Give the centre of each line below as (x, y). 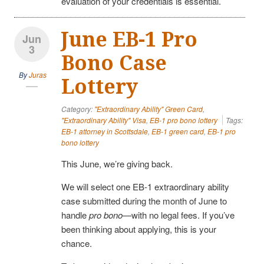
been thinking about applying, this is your (139, 229)
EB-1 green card (178, 131)
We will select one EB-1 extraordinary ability (145, 186)
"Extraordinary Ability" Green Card (148, 108)
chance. (77, 243)
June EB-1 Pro (129, 39)
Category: (78, 108)
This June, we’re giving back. (117, 163)
